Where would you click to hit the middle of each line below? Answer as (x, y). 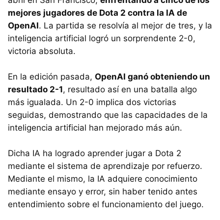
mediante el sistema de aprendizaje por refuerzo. (105, 166)
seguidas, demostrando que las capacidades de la (108, 115)
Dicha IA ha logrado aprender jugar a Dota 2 (95, 153)
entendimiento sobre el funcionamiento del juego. (106, 205)
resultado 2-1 (35, 90)
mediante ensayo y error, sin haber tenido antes (103, 192)
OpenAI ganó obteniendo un (152, 77)
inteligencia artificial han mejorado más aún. (95, 128)
